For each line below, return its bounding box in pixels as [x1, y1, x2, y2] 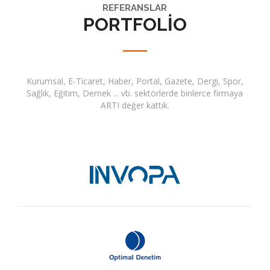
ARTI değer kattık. [100, 99, 169, 111]
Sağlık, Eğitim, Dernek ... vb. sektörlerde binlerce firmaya [27, 87, 243, 99]
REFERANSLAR [102, 2, 168, 13]
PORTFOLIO [83, 14, 187, 35]
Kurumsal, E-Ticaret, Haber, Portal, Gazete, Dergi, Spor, [26, 75, 243, 87]
